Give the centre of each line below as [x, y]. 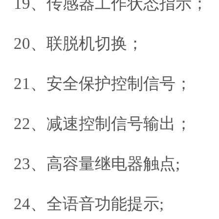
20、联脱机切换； [78, 44]
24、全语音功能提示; [89, 204]
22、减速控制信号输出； [103, 124]
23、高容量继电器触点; [97, 164]
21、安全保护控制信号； [103, 84]
